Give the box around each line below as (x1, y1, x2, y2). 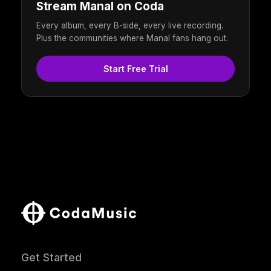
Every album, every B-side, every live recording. (36, 20, 223, 30)
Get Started (21, 250, 82, 264)
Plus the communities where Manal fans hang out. (36, 33, 228, 43)
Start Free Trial (103, 63, 168, 74)
